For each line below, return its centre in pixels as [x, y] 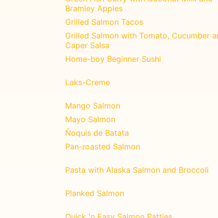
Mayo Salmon [90, 119]
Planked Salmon [95, 193]
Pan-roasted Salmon [103, 146]
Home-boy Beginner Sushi [113, 59]
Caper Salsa [87, 45]
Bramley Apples [94, 8]
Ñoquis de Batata [97, 133]
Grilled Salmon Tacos [104, 22]
